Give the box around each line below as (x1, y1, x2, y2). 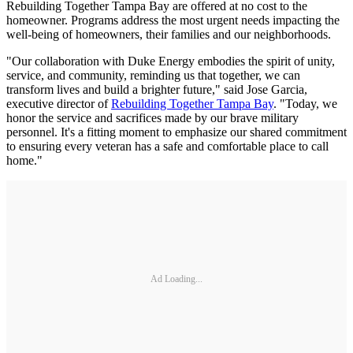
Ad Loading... (150, 273, 203, 284)
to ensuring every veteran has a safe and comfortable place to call (6, 139, 329, 154)
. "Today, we (273, 97, 337, 111)
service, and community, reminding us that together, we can (6, 69, 300, 83)
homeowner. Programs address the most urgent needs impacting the (6, 13, 340, 28)
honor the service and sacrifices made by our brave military (6, 111, 299, 125)
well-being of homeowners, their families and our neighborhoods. (6, 28, 331, 42)
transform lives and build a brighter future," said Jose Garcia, (6, 83, 307, 97)
